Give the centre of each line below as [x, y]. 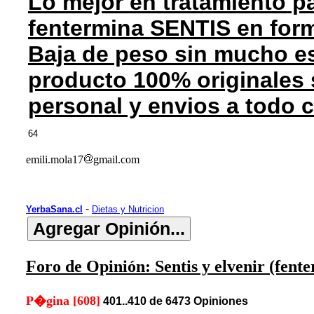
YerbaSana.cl [54, 209]
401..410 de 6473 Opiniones [176, 301]
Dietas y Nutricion [128, 209]
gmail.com [116, 159]
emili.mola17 [55, 159]
